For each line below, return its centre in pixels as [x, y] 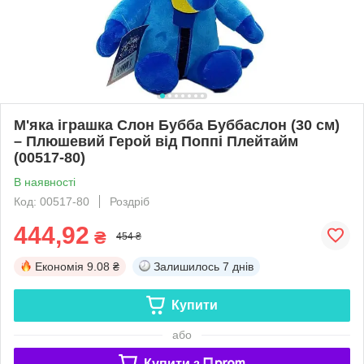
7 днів [238, 266]
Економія [59, 266]
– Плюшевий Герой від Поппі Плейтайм [156, 141]
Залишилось [186, 266]
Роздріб [130, 201]
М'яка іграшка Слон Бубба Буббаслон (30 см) [177, 125]
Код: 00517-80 [52, 201]
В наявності [45, 182]
